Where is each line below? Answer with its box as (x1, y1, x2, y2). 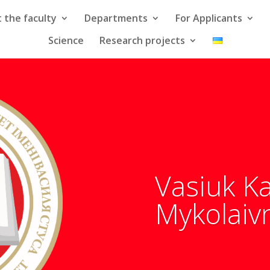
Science (48, 34, 84, 47)
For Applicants (175, 11, 242, 25)
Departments (84, 11, 148, 25)
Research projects (99, 34, 185, 47)
